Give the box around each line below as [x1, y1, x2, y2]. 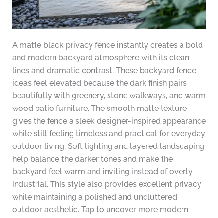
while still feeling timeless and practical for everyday [12, 128, 205, 138]
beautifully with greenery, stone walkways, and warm [12, 91, 206, 100]
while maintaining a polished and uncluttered [12, 192, 177, 201]
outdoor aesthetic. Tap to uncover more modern [12, 204, 188, 214]
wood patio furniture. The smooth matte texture [12, 103, 187, 113]
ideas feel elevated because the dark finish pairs [12, 78, 187, 88]
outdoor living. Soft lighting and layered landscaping [12, 141, 204, 151]
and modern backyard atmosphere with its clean [12, 53, 189, 62]
